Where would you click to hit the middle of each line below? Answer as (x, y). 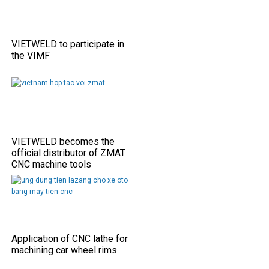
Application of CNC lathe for (70, 238)
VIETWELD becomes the (63, 141)
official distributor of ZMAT (68, 153)
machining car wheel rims (64, 250)
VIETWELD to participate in (68, 44)
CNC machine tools (51, 164)
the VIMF (31, 55)
